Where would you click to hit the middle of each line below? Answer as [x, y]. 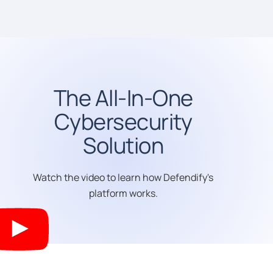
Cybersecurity [123, 121]
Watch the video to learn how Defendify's [123, 177]
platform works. [123, 193]
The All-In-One [123, 97]
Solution [123, 145]
